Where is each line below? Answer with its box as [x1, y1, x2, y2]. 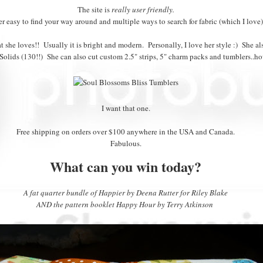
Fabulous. [110, 137, 141, 149]
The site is [77, 4, 112, 15]
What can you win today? [50, 156, 201, 177]
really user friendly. [111, 4, 174, 15]
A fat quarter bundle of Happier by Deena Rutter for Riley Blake [23, 187, 228, 198]
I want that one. [101, 102, 150, 113]
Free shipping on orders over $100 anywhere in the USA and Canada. [16, 126, 235, 137]
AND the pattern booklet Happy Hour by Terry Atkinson [36, 198, 215, 210]
